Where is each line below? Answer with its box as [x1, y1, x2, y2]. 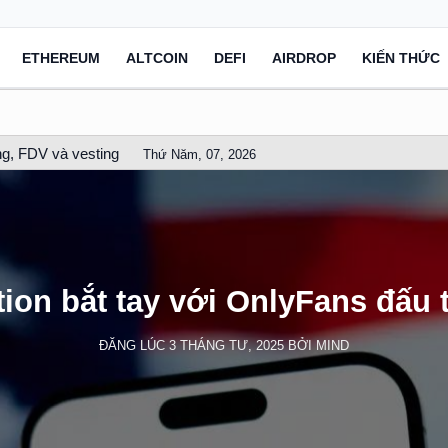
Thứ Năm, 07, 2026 [143, 147, 257, 162]
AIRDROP [272, 49, 336, 66]
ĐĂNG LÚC [99, 337, 169, 353]
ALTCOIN [126, 49, 188, 66]
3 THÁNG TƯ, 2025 [169, 337, 284, 353]
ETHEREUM [22, 49, 100, 66]
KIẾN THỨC [362, 49, 440, 66]
